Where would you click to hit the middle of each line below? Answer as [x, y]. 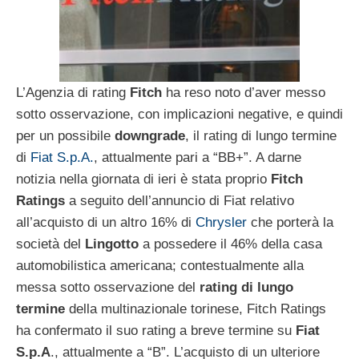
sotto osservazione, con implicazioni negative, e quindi [179, 114]
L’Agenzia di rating [73, 92]
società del [50, 244]
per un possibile [65, 135]
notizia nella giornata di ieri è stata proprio [143, 179]
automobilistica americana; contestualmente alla [160, 265]
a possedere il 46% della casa [230, 244]
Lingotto [112, 244]
